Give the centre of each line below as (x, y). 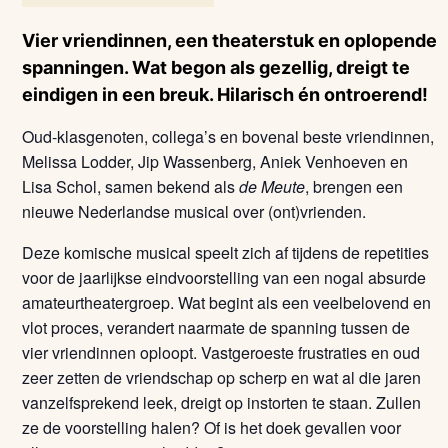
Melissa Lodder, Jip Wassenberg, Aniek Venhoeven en (215, 161)
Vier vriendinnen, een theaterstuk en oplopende (230, 40)
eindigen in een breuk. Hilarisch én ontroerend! (225, 94)
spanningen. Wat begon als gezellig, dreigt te (216, 67)
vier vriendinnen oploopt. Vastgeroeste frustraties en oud (221, 352)
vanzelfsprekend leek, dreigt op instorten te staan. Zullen (222, 402)
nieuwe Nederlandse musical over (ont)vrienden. (194, 211)
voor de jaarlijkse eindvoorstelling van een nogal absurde (224, 277)
